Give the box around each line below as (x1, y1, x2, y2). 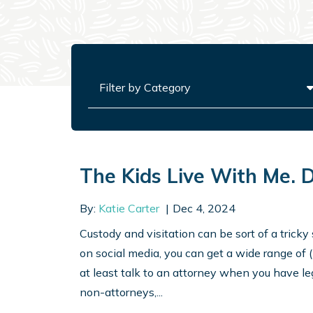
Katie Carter (99, 201, 159, 216)
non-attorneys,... (80, 285, 163, 300)
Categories (87, 67, 143, 82)
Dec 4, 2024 (172, 201, 235, 216)
